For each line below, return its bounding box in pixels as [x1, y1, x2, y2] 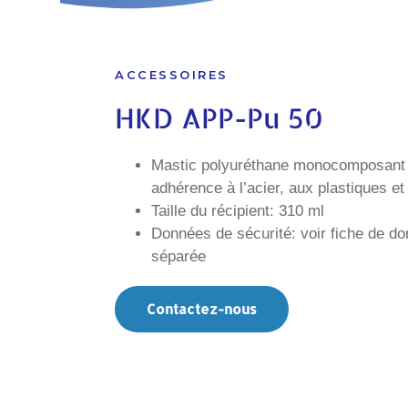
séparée [151, 248, 207, 265]
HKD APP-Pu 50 [115, 100, 324, 135]
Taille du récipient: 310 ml [151, 202, 325, 219]
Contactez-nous [147, 301, 258, 318]
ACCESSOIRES [115, 67, 229, 82]
